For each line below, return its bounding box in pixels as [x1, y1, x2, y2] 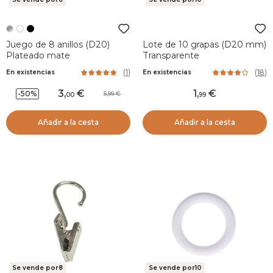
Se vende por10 [149, 264, 202, 272]
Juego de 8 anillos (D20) [6, 39, 110, 50]
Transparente [143, 50, 199, 61]
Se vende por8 [12, 264, 63, 272]
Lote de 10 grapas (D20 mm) [143, 39, 266, 50]
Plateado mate [6, 50, 70, 61]
